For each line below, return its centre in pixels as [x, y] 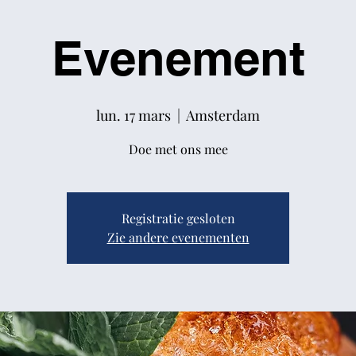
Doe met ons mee [178, 149]
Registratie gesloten [178, 218]
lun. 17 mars [133, 115]
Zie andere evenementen [178, 237]
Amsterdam [223, 115]
